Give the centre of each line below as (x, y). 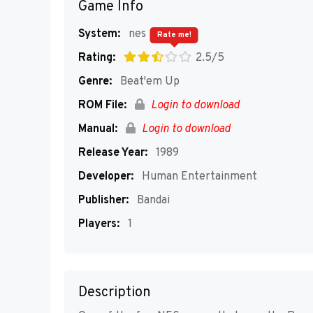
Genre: (95, 82)
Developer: (106, 177)
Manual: (98, 129)
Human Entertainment (198, 177)
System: (99, 34)
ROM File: (102, 105)
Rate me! (174, 35)
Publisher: (103, 201)
